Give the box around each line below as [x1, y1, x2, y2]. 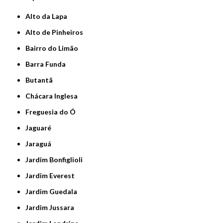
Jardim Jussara [28, 203, 75, 212]
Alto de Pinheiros [30, 28, 84, 37]
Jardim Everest [28, 171, 75, 180]
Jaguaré [28, 123, 52, 132]
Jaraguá [28, 139, 52, 148]
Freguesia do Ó [29, 108, 76, 116]
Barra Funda [30, 60, 66, 69]
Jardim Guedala [28, 187, 78, 196]
